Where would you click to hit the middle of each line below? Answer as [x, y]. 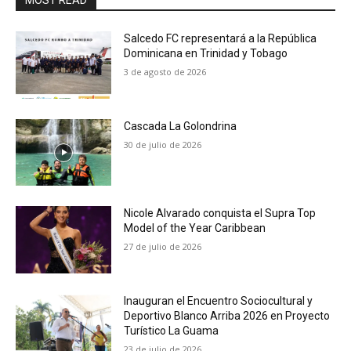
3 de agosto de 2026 [165, 72]
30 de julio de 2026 [163, 144]
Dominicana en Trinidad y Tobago [206, 53]
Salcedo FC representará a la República [221, 38]
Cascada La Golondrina [181, 126]
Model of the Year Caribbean [195, 228]
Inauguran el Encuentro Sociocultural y [219, 301]
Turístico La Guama [172, 331]
